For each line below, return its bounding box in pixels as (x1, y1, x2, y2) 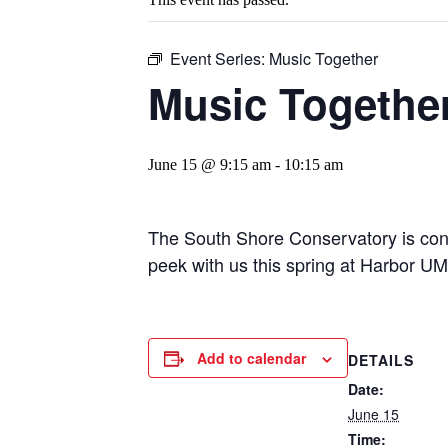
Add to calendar (197, 348, 306, 368)
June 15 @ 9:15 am (148, 156, 271, 173)
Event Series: (170, 47, 269, 70)
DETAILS (348, 349, 414, 370)
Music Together (269, 47, 378, 70)
